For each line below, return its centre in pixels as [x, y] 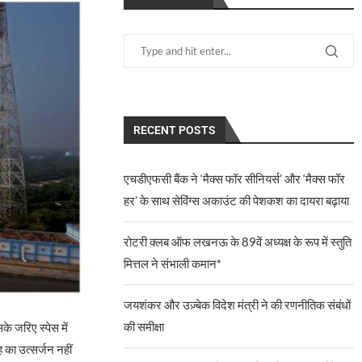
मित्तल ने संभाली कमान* [173, 263]
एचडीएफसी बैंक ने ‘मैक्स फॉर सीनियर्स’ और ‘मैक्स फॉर [235, 179]
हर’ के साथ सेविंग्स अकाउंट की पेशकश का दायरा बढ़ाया [237, 200]
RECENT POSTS [175, 130]
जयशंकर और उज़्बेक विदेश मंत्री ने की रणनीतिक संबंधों [238, 305]
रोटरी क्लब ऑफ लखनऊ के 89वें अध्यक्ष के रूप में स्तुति [238, 242]
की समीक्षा [144, 326]
